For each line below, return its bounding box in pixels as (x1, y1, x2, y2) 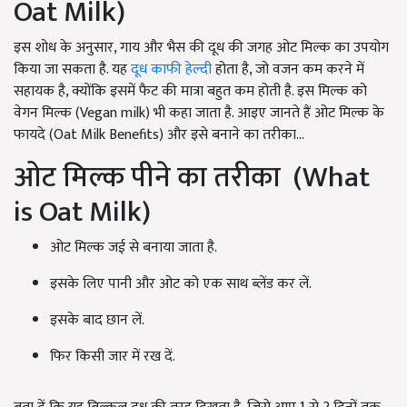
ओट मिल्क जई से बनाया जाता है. (50, 235, 217, 261)
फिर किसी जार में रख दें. (50, 344, 175, 370)
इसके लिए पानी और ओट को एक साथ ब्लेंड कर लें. (50, 272, 312, 297)
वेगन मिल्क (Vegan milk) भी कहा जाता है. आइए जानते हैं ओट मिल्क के (14, 101, 384, 126)
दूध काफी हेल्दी (131, 57, 212, 83)
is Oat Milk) (14, 188, 151, 237)
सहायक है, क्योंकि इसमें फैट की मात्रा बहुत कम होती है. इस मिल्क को (14, 79, 367, 104)
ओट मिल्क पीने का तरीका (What (14, 154, 370, 203)
